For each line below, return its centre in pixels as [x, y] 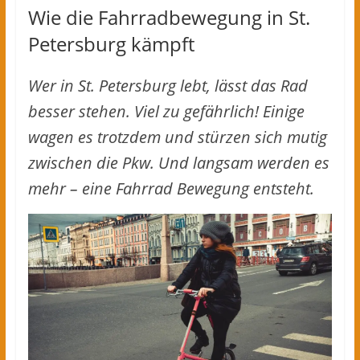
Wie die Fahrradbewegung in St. [169, 18]
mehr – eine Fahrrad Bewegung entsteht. [171, 189]
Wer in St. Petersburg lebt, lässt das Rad [168, 86]
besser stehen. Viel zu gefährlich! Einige [166, 112]
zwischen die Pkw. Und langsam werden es [178, 163]
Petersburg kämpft [111, 44]
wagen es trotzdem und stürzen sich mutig [177, 137]
